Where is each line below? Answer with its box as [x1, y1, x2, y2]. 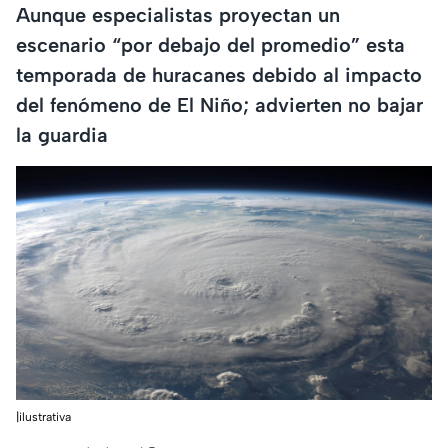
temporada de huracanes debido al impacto [16, 62, 422, 87]
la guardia [16, 122, 108, 147]
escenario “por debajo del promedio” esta [16, 32, 405, 57]
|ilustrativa [16, 410, 71, 425]
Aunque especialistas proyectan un [16, 2, 340, 27]
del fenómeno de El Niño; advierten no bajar [16, 92, 423, 117]
